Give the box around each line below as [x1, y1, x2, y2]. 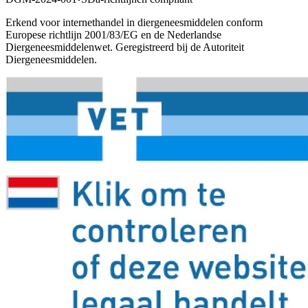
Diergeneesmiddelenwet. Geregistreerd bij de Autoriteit [5, 41, 244, 54]
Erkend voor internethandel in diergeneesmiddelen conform [5, 16, 263, 29]
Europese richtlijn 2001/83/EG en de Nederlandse [5, 29, 221, 41]
